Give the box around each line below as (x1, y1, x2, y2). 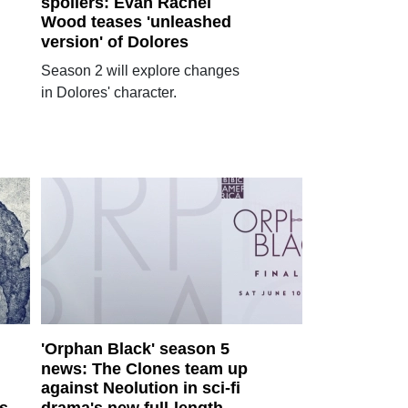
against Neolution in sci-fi (40, 379, 240, 398)
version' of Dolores (40, 33, 189, 51)
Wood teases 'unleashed (40, 13, 231, 32)
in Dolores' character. (40, 85, 177, 100)
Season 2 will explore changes (40, 63, 240, 78)
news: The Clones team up (40, 359, 248, 378)
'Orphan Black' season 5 (40, 339, 229, 358)
